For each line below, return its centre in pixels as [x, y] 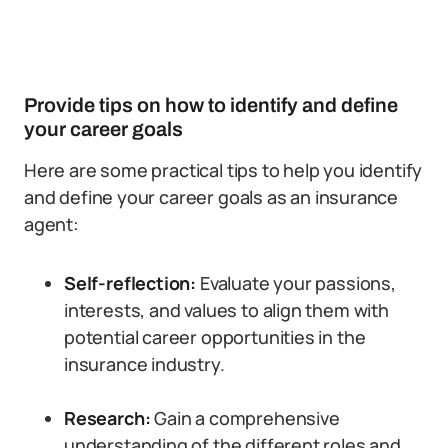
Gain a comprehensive [245, 418]
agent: [51, 224]
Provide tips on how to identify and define [211, 105]
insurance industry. [144, 364]
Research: [107, 418]
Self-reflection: [130, 283]
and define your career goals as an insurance [211, 197]
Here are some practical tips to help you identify [223, 170]
